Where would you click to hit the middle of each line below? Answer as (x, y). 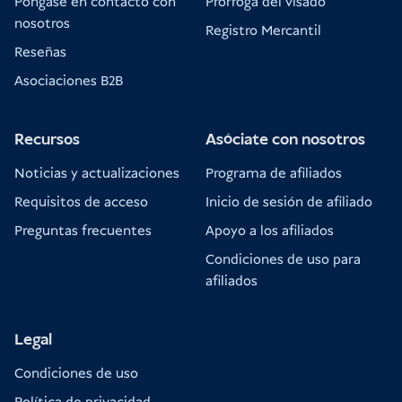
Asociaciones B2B (69, 82)
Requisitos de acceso (81, 203)
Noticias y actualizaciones (97, 174)
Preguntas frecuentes (83, 232)
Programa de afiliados (274, 174)
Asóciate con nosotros (285, 140)
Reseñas (40, 53)
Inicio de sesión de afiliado (289, 203)
